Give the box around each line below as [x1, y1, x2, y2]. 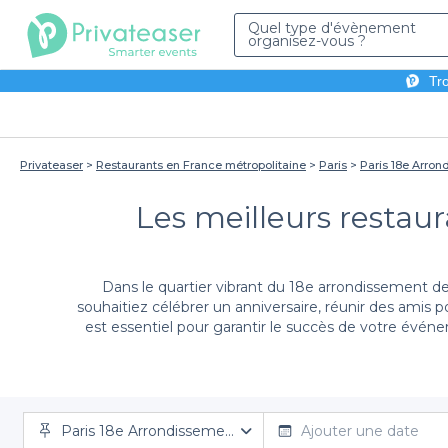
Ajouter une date [301, 422, 419, 440]
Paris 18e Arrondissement [61, 422, 240, 440]
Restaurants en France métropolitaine [96, 158, 306, 172]
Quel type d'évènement [248, 19, 416, 37]
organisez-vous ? [248, 32, 366, 50]
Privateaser [20, 158, 83, 172]
